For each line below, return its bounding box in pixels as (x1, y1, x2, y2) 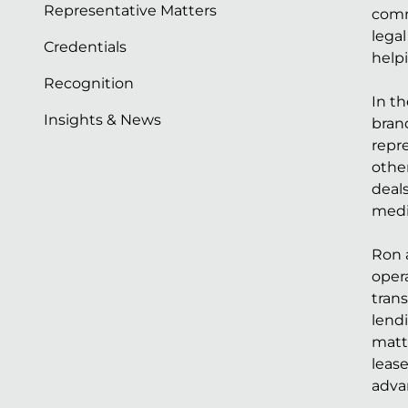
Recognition (44, 75, 134, 92)
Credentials (44, 38, 127, 56)
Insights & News (44, 111, 161, 128)
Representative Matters (44, 2, 217, 19)
